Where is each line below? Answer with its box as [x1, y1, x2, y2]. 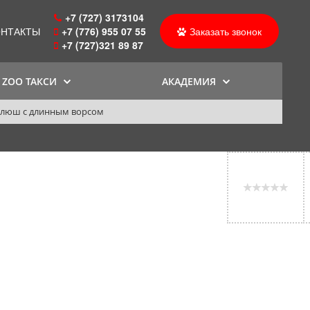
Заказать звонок [190, 24, 262, 38]
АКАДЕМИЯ [162, 75, 217, 88]
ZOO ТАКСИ [2, 75, 57, 88]
